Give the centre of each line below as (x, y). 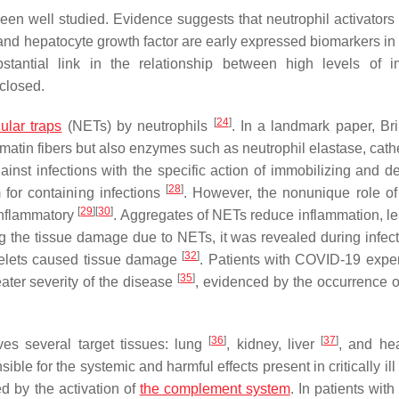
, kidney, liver (274, 344)
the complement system (215, 389)
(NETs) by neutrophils (138, 126)
